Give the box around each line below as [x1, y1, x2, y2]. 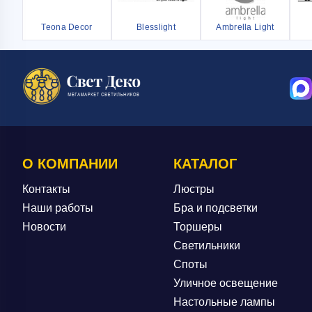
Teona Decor [41, 22, 93, 32]
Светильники [173, 240, 241, 251]
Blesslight [136, 22, 175, 32]
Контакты [22, 183, 70, 195]
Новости [22, 221, 66, 233]
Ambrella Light [216, 22, 274, 32]
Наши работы [22, 202, 93, 214]
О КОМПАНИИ [22, 156, 118, 171]
